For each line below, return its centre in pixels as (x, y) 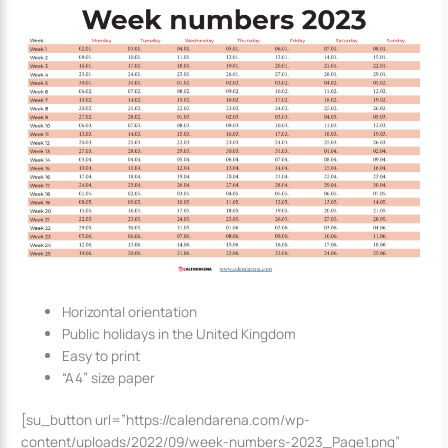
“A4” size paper (109, 377)
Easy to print (101, 355)
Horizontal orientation (130, 311)
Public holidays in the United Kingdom (179, 333)
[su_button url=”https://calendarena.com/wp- (166, 420)
